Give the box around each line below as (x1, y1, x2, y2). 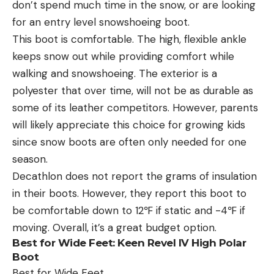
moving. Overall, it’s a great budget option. (12, 220, 217, 234)
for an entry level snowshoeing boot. (12, 15, 196, 29)
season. (12, 152, 48, 166)
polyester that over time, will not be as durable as (12, 83, 253, 97)
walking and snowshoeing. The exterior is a (12, 66, 217, 80)
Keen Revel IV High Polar (114, 236, 246, 249)
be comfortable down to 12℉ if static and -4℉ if (12, 203, 245, 217)
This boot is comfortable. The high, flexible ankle (12, 32, 246, 46)
